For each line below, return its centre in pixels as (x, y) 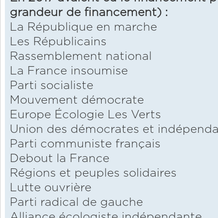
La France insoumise (69, 71)
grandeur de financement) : (89, 13)
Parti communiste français (85, 144)
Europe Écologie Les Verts (85, 115)
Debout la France (60, 159)
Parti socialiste (52, 86)
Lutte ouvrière (51, 188)
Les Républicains (58, 42)
